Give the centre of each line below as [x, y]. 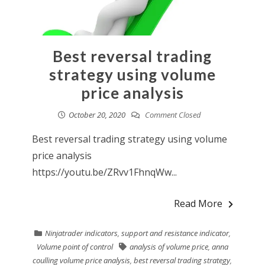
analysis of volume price [169, 247]
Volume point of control [75, 247]
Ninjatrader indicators [81, 233]
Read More [198, 204]
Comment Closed [172, 115]
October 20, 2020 [97, 115]
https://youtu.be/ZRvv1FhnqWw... [104, 172]
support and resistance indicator [175, 233]
